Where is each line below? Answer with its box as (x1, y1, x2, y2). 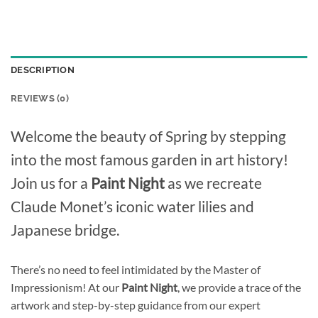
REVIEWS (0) (11, 92, 69, 104)
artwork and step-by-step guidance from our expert (11, 297, 261, 312)
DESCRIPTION (11, 64, 75, 75)
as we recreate (165, 173, 262, 192)
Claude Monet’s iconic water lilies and (11, 197, 254, 215)
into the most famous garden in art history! (11, 150, 288, 168)
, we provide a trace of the (177, 280, 301, 294)
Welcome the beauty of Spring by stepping (11, 126, 286, 145)
